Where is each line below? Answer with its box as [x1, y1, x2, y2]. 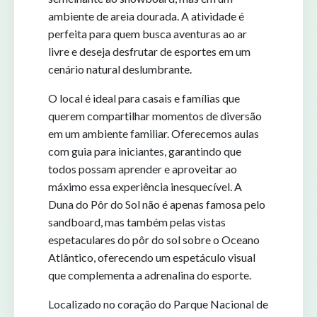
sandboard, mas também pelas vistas [48, 214, 226, 229]
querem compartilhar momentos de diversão [48, 108, 262, 122]
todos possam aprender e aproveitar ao [48, 161, 237, 175]
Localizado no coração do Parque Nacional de [48, 296, 268, 311]
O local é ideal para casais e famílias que [48, 91, 240, 105]
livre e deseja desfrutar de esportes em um [48, 44, 250, 58]
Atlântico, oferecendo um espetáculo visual [48, 250, 255, 264]
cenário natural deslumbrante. [48, 62, 192, 76]
